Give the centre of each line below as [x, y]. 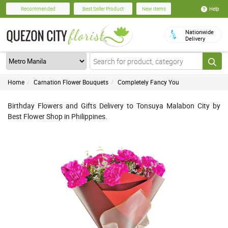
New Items [154, 9]
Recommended [38, 9]
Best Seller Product [103, 9]
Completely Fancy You [148, 82]
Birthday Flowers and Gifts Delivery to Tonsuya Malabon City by [114, 106]
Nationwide [199, 32]
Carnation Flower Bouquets [71, 82]
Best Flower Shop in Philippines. [58, 116]
